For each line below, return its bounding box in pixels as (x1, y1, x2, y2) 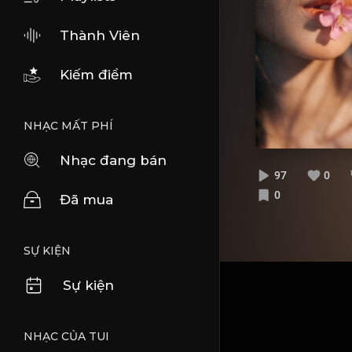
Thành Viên (60, 27, 140, 43)
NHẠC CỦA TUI (24, 329, 109, 343)
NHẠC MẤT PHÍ (24, 119, 113, 133)
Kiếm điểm (60, 67, 133, 82)
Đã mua (60, 192, 113, 207)
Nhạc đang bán (60, 152, 167, 168)
